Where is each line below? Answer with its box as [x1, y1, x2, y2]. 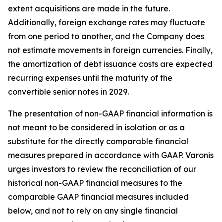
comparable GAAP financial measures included [8, 192, 189, 202]
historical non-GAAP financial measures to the [8, 178, 182, 188]
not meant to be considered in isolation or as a [8, 122, 185, 132]
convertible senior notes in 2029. [8, 87, 129, 97]
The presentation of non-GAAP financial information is [8, 109, 213, 118]
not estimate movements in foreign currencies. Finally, [8, 45, 213, 55]
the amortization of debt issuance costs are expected [8, 59, 213, 69]
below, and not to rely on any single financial [8, 206, 178, 216]
